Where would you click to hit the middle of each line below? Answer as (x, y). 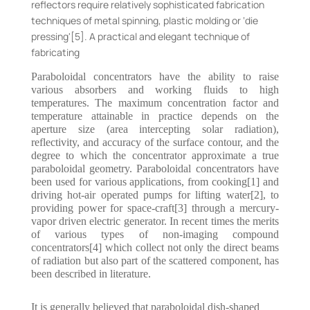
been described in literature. (91, 274)
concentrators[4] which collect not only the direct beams (155, 247)
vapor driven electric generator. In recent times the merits (155, 221)
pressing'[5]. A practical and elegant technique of (140, 36)
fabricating (55, 52)
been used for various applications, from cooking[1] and (155, 182)
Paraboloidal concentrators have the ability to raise (155, 76)
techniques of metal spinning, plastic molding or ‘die (144, 20)
